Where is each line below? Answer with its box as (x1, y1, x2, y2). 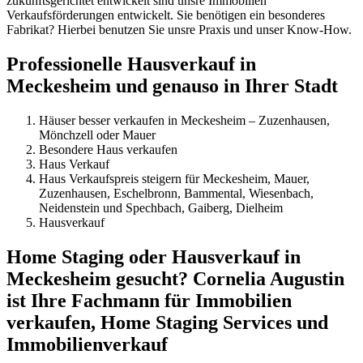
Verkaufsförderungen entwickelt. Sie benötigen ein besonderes (6, 8, 325, 23)
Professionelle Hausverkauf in (6, 53, 256, 75)
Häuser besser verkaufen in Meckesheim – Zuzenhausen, (39, 113, 330, 128)
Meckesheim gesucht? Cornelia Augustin (6, 268, 344, 290)
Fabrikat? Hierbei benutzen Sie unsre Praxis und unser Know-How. (6, 23, 352, 37)
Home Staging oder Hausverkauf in (6, 246, 301, 268)
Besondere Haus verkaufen (39, 143, 177, 157)
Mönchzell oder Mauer (39, 128, 156, 143)
